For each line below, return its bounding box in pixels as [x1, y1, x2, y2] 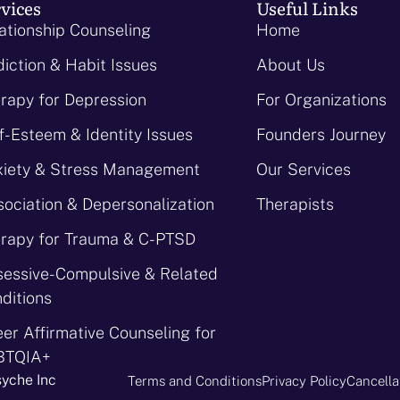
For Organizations [256, 89, 387, 109]
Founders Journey [256, 124, 387, 144]
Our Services [256, 159, 352, 179]
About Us [256, 54, 326, 74]
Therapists [256, 194, 335, 213]
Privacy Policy [262, 372, 346, 388]
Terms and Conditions [128, 372, 262, 388]
